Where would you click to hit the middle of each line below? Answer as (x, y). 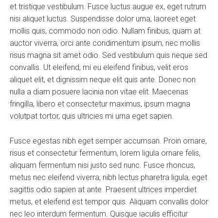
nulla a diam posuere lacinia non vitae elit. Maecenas (99, 91)
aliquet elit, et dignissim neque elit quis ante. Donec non (103, 79)
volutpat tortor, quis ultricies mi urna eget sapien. (92, 116)
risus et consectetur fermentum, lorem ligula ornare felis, (105, 153)
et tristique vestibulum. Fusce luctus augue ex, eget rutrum (108, 6)
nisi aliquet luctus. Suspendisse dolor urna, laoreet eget (103, 18)
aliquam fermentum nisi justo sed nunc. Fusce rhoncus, (102, 165)
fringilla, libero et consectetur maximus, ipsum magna (100, 104)
